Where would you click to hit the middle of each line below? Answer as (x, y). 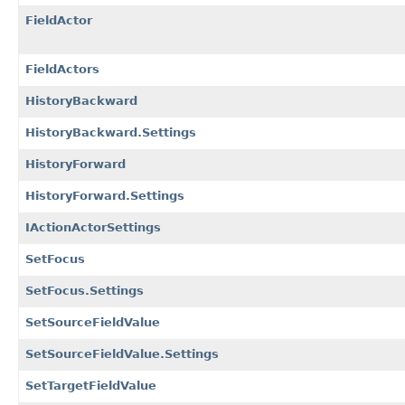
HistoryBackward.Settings (111, 132)
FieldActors (62, 69)
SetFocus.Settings (85, 290)
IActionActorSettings (93, 227)
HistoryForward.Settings (105, 195)
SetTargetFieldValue (91, 385)
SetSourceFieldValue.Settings (122, 353)
